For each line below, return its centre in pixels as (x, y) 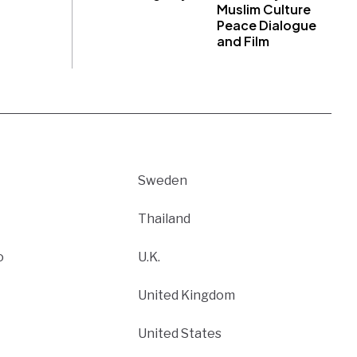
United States (179, 333)
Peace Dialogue (266, 25)
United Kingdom (186, 295)
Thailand (164, 218)
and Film (243, 41)
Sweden (162, 180)
